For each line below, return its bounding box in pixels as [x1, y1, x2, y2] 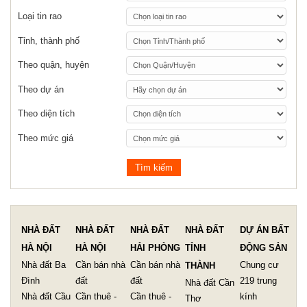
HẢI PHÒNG [130, 242, 180, 253]
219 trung [240, 275, 277, 286]
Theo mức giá [18, 132, 73, 143]
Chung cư [240, 259, 279, 270]
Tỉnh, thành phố [18, 35, 79, 46]
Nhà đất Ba [21, 259, 66, 270]
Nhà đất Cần [185, 277, 234, 288]
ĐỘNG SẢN [240, 242, 287, 253]
